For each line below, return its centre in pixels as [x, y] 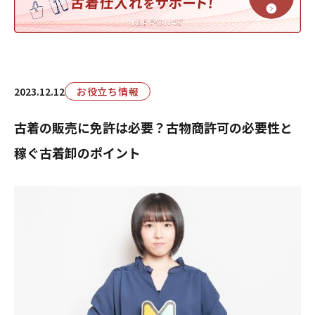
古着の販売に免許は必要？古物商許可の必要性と [153, 127]
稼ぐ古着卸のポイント [77, 153]
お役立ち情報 [108, 91]
